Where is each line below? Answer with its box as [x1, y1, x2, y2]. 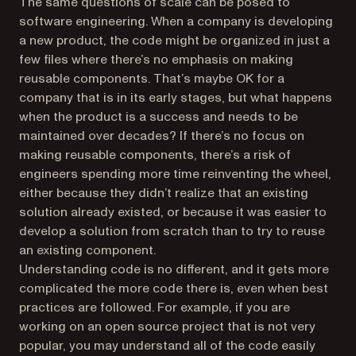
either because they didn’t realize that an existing [19, 184, 308, 202]
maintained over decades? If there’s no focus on [19, 127, 304, 145]
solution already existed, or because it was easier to [19, 203, 327, 221]
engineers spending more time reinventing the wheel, [19, 165, 331, 183]
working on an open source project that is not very [19, 318, 315, 335]
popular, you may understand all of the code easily [19, 337, 315, 354]
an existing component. [19, 242, 156, 259]
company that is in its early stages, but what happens [19, 89, 332, 106]
